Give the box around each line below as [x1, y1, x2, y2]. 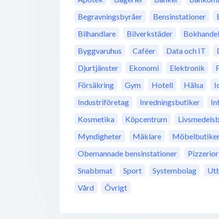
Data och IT [166, 46, 206, 56]
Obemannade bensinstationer [78, 149, 177, 158]
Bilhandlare [78, 29, 116, 39]
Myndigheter [78, 131, 122, 141]
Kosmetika [78, 114, 114, 124]
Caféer [132, 46, 155, 56]
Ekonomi [129, 63, 159, 73]
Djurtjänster [78, 63, 118, 73]
